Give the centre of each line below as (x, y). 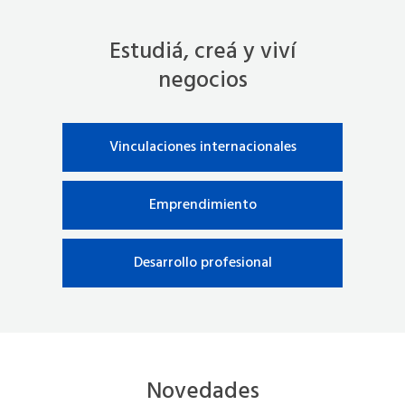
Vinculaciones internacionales (202, 147)
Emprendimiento (202, 205)
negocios (202, 81)
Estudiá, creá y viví (202, 52)
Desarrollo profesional (202, 263)
